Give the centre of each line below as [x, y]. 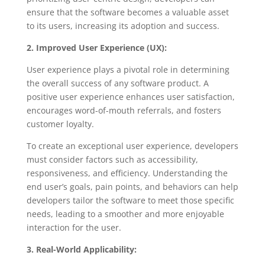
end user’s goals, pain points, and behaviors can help [132, 186]
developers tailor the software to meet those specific [130, 200]
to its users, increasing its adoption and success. [123, 25]
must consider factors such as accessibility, [112, 159]
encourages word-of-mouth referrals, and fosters [124, 110]
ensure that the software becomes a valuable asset [127, 12]
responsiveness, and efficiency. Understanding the [127, 173]
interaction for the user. [74, 227]
